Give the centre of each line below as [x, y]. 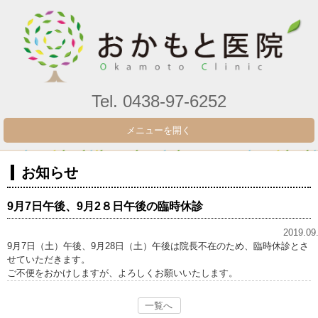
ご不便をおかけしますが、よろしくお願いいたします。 [122, 273]
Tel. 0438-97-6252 [159, 102]
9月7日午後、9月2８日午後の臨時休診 [105, 207]
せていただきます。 [49, 260]
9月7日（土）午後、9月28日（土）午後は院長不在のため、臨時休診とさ [158, 246]
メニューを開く [159, 131]
